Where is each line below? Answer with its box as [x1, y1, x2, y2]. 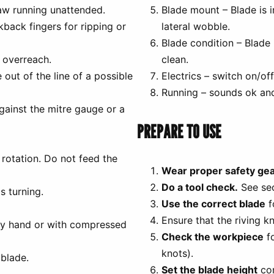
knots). [161, 246, 193, 259]
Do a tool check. [161, 180, 238, 193]
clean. [161, 53, 188, 65]
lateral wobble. [161, 20, 230, 32]
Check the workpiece [161, 230, 264, 243]
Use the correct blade [161, 197, 265, 210]
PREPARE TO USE [137, 120, 221, 143]
